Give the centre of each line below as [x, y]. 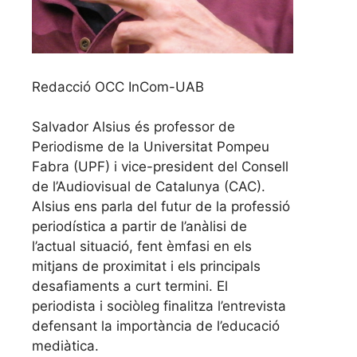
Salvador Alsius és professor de [133, 127]
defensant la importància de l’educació [156, 326]
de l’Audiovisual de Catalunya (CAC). [149, 187]
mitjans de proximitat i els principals [146, 267]
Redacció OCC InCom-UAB [118, 86]
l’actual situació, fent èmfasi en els [142, 247]
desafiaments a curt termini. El [130, 286]
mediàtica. [65, 346]
